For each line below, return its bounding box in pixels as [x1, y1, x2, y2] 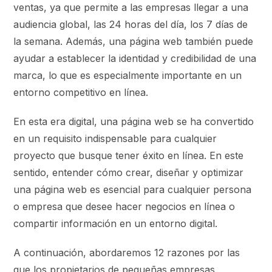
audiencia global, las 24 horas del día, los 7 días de [13, 18, 248, 30]
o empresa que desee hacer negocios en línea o [13, 200, 236, 212]
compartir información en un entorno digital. [13, 217, 218, 229]
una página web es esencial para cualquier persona [13, 183, 252, 195]
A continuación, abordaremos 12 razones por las [13, 246, 240, 259]
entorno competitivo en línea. [13, 86, 149, 98]
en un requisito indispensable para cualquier [13, 132, 217, 144]
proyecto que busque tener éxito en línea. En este [13, 149, 244, 161]
